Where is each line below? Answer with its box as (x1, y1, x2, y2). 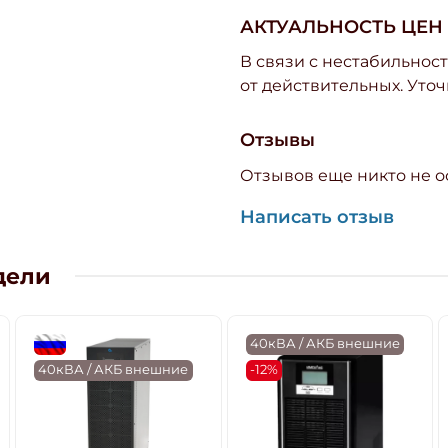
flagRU (38, 336, 83, 352)
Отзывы (240, 129, 315, 152)
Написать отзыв (240, 206, 394, 229)
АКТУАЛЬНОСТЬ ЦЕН (240, 15, 443, 38)
